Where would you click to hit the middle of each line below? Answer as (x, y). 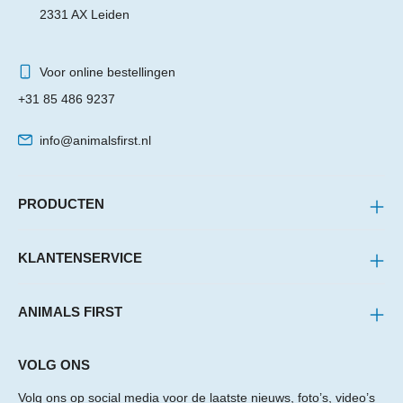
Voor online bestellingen (107, 72)
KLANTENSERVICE (80, 258)
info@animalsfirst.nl (95, 140)
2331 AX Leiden (84, 14)
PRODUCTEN (61, 204)
